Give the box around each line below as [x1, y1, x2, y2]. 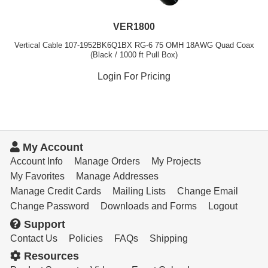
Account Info [10, 156, 63, 166]
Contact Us [10, 233, 57, 243]
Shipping [149, 233, 188, 243]
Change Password [10, 200, 89, 211]
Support [20, 218, 65, 230]
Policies [68, 233, 103, 243]
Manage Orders [74, 156, 140, 166]
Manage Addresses [75, 170, 159, 181]
